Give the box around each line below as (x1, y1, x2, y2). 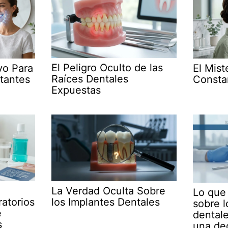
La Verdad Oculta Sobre (51, 185, 166, 197)
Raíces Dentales (51, 73, 129, 85)
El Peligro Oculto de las (51, 62, 163, 74)
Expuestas (51, 84, 101, 97)
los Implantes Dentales (51, 196, 160, 209)
